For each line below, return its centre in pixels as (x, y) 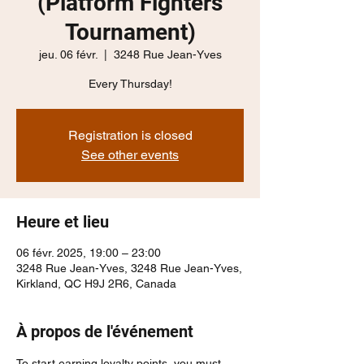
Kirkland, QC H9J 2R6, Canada (96, 283)
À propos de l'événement (105, 331)
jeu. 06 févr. (68, 54)
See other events (130, 154)
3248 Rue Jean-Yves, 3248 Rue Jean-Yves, (129, 268)
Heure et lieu (63, 221)
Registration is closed (130, 135)
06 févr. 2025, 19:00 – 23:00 (89, 252)
